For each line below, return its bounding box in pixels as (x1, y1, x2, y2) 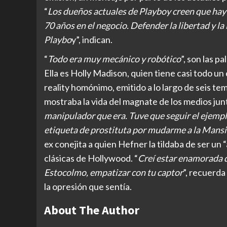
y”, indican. (71, 34, 112, 46)
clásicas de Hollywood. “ (44, 153, 138, 164)
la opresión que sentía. (44, 181, 132, 193)
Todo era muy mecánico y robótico (48, 53, 181, 65)
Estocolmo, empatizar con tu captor (44, 167, 183, 178)
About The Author (44, 202, 139, 218)
